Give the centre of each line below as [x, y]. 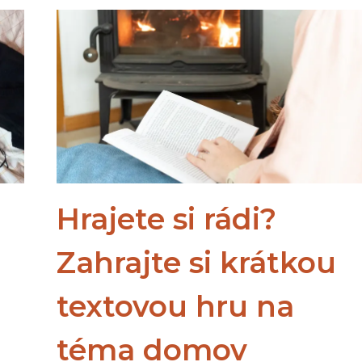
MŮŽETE [108, 17]
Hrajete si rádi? [167, 219]
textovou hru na [176, 306]
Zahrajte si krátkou [197, 262]
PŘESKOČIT [117, 50]
